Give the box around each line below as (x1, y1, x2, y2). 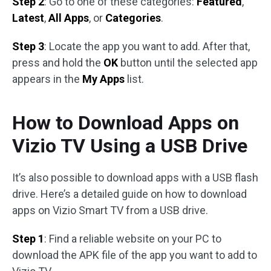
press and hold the (12, 56, 103, 69)
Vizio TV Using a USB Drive (12, 134, 247, 157)
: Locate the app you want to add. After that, (44, 40, 250, 53)
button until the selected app (118, 56, 258, 69)
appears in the (12, 73, 82, 85)
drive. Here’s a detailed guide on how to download (12, 188, 247, 200)
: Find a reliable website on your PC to (44, 232, 221, 245)
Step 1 (12, 232, 44, 245)
